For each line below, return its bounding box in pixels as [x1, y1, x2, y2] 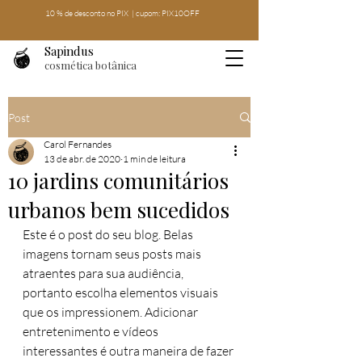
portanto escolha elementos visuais [23, 284, 221, 301]
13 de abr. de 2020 [44, 153, 120, 165]
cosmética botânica [44, 58, 137, 72]
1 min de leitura [123, 153, 186, 165]
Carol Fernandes [44, 138, 112, 150]
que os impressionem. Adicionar [23, 304, 200, 320]
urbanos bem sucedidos [8, 196, 229, 224]
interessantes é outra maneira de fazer [23, 343, 236, 359]
